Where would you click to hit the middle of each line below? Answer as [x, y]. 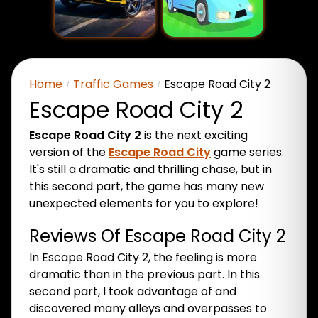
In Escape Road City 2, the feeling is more [143, 257]
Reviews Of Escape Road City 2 [157, 236]
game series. [247, 152]
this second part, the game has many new [147, 186]
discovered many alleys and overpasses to [148, 308]
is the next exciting [194, 135]
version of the [69, 152]
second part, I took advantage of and [133, 291]
